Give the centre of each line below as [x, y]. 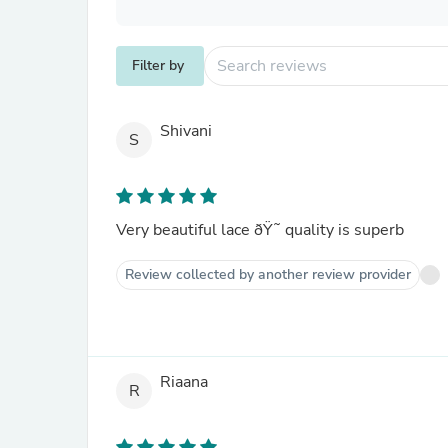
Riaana [184, 382]
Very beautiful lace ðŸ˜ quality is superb [260, 230]
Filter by [158, 65]
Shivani [186, 131]
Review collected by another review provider [268, 274]
